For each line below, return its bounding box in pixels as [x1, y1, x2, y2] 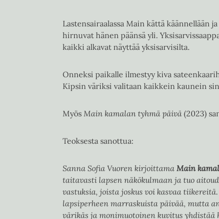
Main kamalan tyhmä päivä [82, 109, 182, 118]
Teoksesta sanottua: [63, 136, 133, 146]
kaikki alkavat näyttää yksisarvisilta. [63, 42, 190, 52]
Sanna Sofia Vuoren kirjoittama [63, 163, 176, 173]
